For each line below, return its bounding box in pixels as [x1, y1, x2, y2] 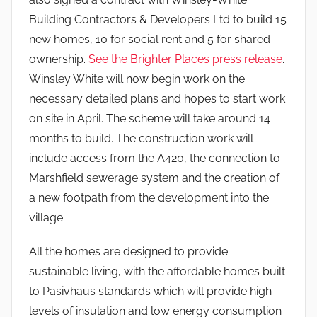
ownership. [29, 52, 88, 66]
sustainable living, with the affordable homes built [29, 264, 285, 278]
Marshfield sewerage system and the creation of [29, 171, 279, 185]
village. [29, 210, 65, 224]
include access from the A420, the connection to [29, 151, 280, 165]
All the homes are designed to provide [29, 244, 228, 258]
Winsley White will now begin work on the [29, 71, 245, 86]
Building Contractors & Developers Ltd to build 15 [29, 12, 287, 26]
